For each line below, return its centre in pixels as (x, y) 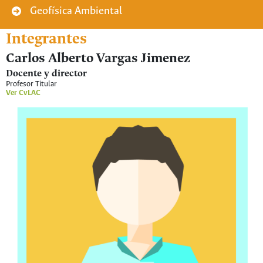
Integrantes (46, 39)
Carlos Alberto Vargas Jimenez (98, 59)
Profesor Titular (31, 84)
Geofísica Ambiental (76, 11)
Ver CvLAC (23, 93)
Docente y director (46, 74)
